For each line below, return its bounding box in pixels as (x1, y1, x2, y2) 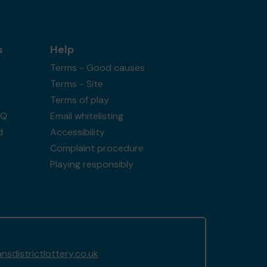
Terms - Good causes (49, 61, 145, 74)
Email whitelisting (49, 110, 123, 122)
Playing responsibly (49, 158, 133, 170)
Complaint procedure (49, 142, 144, 154)
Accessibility (49, 126, 105, 138)
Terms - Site (49, 77, 103, 90)
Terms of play (49, 94, 109, 106)
